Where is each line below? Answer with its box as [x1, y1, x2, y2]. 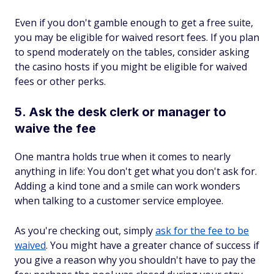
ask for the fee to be [155, 224, 249, 238]
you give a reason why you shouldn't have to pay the [15, 253, 256, 267]
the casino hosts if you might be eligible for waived [15, 60, 247, 74]
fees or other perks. [15, 75, 106, 89]
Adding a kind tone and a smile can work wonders [15, 179, 240, 193]
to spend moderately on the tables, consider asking [15, 45, 250, 59]
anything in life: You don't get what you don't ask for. [15, 165, 257, 179]
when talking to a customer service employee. [15, 194, 223, 208]
